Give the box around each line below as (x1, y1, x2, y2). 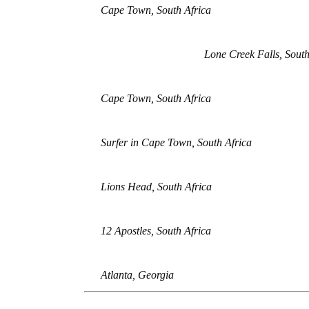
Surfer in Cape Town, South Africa (100, 136, 252, 148)
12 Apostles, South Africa (100, 224, 211, 237)
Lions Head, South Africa (100, 180, 212, 192)
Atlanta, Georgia (100, 268, 174, 281)
